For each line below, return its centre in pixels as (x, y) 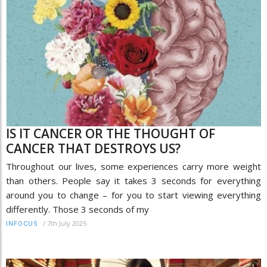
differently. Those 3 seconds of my (77, 209)
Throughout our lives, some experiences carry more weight (133, 166)
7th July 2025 (67, 223)
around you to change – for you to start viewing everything (133, 195)
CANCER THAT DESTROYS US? (93, 148)
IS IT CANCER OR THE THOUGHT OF (111, 133)
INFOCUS (22, 223)
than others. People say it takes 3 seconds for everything (133, 180)
